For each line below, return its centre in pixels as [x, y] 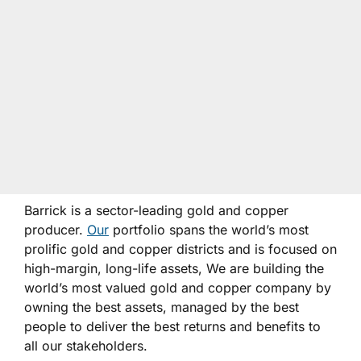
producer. [56, 230]
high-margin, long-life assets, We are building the [174, 269]
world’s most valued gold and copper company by [178, 288]
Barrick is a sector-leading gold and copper [156, 211]
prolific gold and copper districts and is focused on [180, 249]
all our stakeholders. [86, 346]
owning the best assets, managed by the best [162, 307]
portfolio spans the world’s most [209, 230]
